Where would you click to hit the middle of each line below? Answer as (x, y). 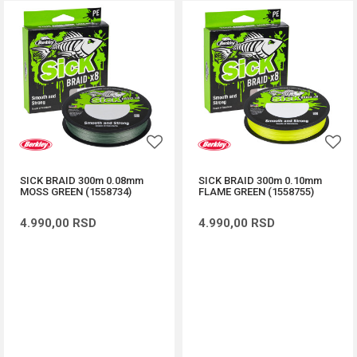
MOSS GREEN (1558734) (76, 192)
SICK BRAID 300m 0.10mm (260, 180)
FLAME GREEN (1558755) (256, 192)
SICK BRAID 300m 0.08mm (82, 180)
